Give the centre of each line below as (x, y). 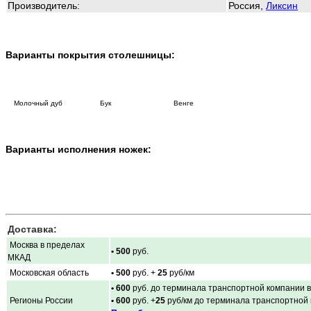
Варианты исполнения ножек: (78, 149)
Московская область (48, 272)
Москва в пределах (46, 245)
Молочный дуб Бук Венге (104, 103)
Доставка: (32, 229)
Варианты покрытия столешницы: (90, 54)
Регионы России (40, 300)
